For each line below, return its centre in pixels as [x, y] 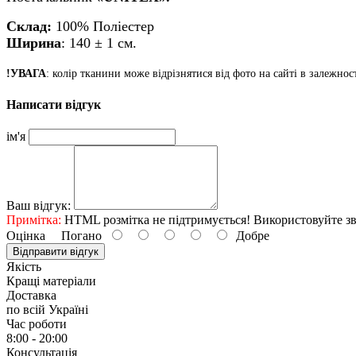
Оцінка [26, 236]
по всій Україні [47, 310]
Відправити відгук [56, 252]
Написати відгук [54, 104]
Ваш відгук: [39, 206]
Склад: [31, 26]
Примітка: [34, 220]
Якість [24, 267]
